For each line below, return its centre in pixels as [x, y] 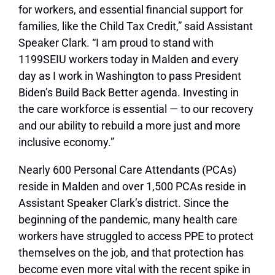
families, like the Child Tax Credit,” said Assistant [136, 26]
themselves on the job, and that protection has [131, 253]
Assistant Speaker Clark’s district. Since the [124, 203]
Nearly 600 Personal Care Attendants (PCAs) [127, 170]
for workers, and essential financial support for [131, 10]
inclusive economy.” [66, 142]
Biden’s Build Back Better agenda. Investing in [129, 93]
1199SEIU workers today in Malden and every [129, 60]
